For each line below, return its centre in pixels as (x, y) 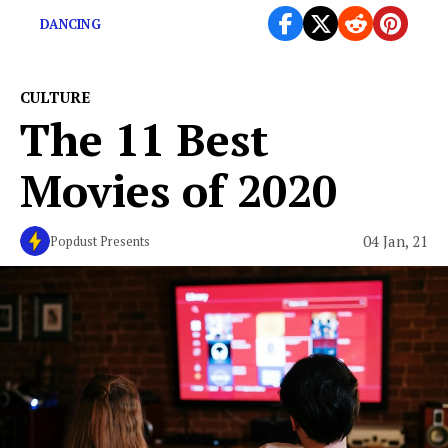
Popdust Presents (100, 241)
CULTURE (55, 97)
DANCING (70, 23)
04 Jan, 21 (395, 240)
